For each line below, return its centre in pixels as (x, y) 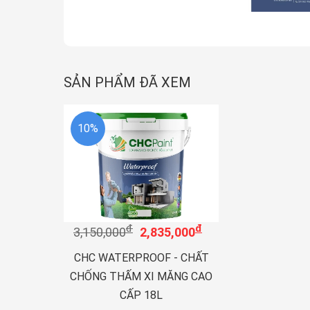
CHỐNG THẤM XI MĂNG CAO (141, 276)
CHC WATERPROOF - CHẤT (141, 257)
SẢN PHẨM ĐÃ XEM (127, 82)
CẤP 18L (141, 295)
